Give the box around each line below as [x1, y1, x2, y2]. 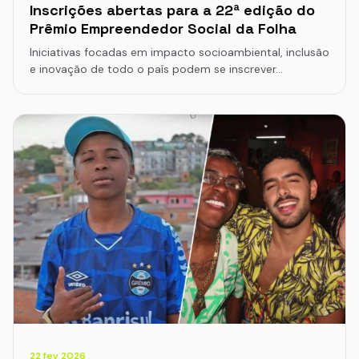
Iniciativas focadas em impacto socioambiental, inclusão [30, 45, 329, 60]
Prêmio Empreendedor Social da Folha [30, 19, 296, 38]
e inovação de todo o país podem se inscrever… [30, 62, 283, 77]
